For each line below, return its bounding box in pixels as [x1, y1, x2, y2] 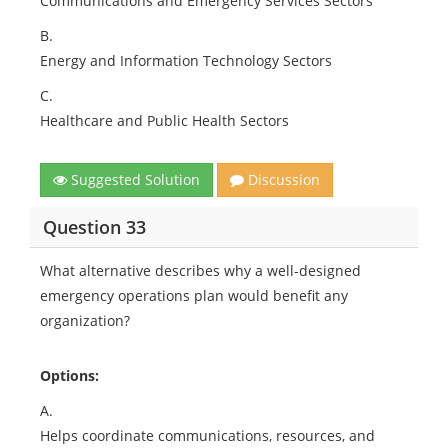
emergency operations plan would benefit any [40, 286, 348, 305]
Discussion [244, 170, 320, 189]
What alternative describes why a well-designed [40, 261, 361, 280]
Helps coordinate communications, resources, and [40, 426, 375, 445]
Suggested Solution [67, 170, 200, 189]
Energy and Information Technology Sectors [40, 51, 332, 70]
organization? [40, 311, 130, 330]
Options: [40, 366, 99, 385]
